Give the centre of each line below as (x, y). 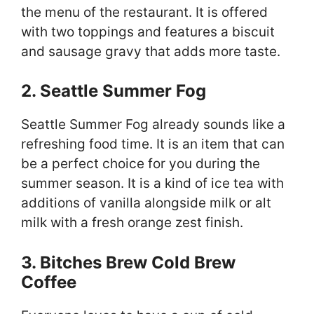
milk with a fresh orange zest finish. (132, 223)
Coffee (49, 282)
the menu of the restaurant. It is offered (144, 12)
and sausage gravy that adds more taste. (151, 51)
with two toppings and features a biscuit (148, 32)
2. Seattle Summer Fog (114, 91)
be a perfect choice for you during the (141, 164)
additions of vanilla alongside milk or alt (146, 203)
